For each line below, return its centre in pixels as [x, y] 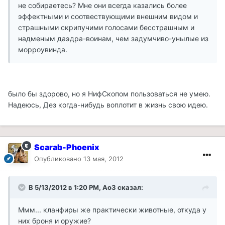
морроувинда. [43, 50]
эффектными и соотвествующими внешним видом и [108, 17]
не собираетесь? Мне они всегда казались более [102, 6]
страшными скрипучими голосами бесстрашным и [106, 28]
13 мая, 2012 [103, 159]
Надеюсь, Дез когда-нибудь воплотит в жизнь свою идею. [108, 105]
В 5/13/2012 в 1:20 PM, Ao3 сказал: [86, 188]
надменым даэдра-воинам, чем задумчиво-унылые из [113, 39]
